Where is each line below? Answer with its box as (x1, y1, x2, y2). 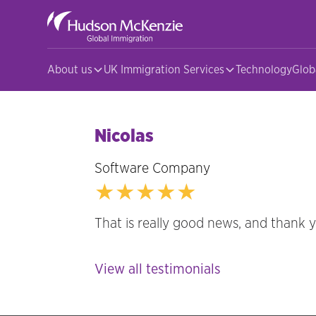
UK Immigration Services (104, 64, 225, 75)
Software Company (95, 162, 211, 176)
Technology (236, 64, 293, 75)
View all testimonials (95, 262, 221, 276)
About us (47, 64, 93, 75)
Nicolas (95, 128, 154, 145)
